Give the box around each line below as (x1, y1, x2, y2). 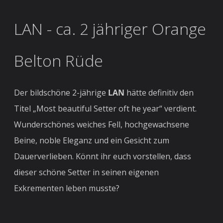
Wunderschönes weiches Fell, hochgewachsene (14, 119, 190, 130)
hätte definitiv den (126, 87, 194, 98)
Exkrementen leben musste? (14, 183, 120, 194)
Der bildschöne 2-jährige (14, 87, 109, 98)
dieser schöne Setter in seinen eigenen (14, 167, 159, 178)
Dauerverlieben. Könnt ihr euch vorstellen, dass (14, 151, 192, 162)
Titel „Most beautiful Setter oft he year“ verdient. (14, 103, 197, 114)
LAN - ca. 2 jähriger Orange (14, 18, 207, 39)
